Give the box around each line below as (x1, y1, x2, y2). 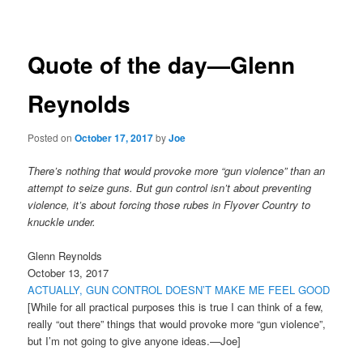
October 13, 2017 (28, 265, 109, 281)
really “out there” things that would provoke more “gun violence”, (28, 316, 327, 332)
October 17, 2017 (75, 130, 154, 145)
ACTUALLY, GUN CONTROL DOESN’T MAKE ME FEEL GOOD (28, 282, 331, 298)
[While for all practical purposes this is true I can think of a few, (28, 299, 324, 315)
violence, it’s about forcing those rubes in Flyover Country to (28, 197, 311, 212)
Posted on (28, 130, 75, 144)
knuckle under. (28, 214, 96, 229)
